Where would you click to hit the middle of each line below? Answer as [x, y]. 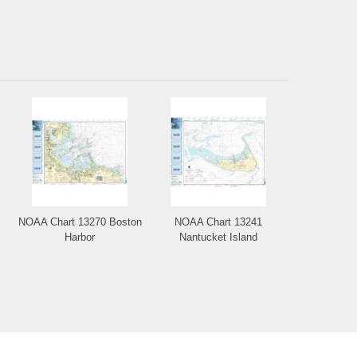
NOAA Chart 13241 [218, 222]
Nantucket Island [218, 237]
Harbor [80, 237]
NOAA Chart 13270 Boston [80, 222]
